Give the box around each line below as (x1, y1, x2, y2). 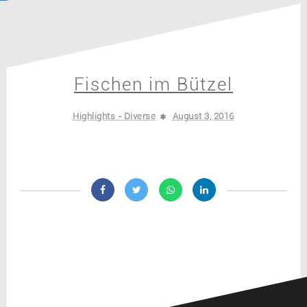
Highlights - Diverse (73, 111, 156, 121)
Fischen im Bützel (73, 74, 233, 95)
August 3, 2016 (172, 111, 234, 121)
